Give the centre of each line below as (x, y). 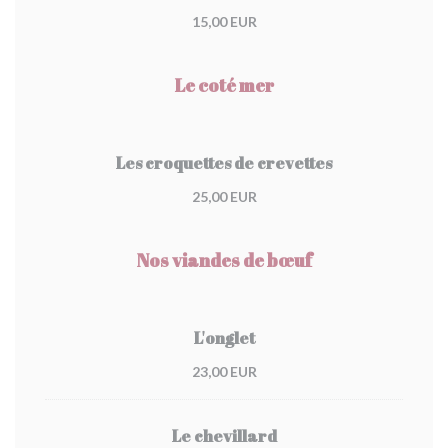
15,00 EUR (224, 21)
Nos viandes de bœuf (224, 260)
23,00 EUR (224, 371)
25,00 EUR (224, 196)
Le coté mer (224, 85)
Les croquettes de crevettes (224, 163)
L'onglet (224, 338)
